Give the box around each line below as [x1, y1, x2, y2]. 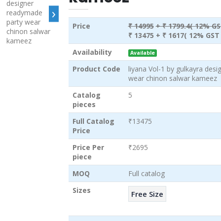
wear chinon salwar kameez [128, 74, 217, 83]
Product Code [72, 64, 120, 74]
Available [130, 49, 155, 57]
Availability [72, 47, 112, 57]
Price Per [72, 143, 104, 152]
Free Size [131, 188, 163, 199]
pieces [72, 100, 96, 110]
